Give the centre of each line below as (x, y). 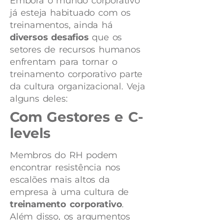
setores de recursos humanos (75, 50)
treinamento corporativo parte (76, 74)
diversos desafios (49, 38)
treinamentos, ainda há (61, 25)
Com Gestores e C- (77, 117)
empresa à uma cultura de (69, 192)
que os (105, 38)
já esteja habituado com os (70, 13)
